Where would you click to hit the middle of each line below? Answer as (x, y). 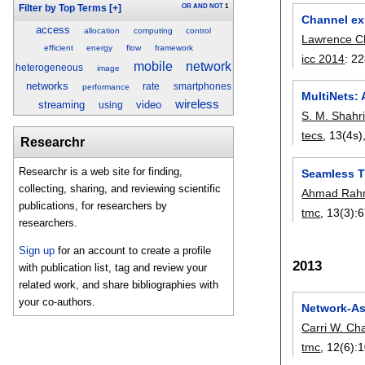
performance (106, 87)
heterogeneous (49, 68)
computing (153, 31)
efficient (58, 48)
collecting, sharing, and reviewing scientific (120, 189)
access (53, 30)
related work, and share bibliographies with (119, 284)
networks (47, 86)
